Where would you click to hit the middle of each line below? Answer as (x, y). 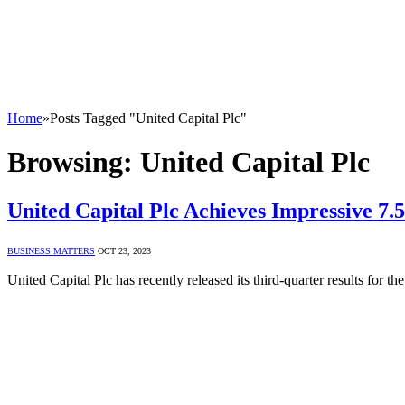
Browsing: (74, 162)
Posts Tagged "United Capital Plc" (148, 118)
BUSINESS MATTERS (51, 250)
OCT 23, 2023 (124, 250)
